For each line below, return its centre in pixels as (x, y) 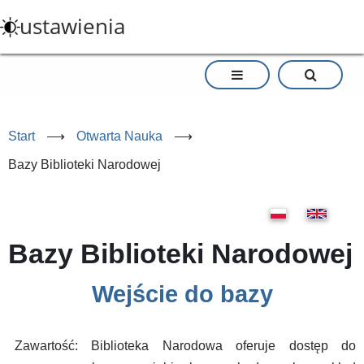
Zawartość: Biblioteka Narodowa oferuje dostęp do (185, 346)
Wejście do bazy (182, 294)
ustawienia (72, 26)
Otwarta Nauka (119, 136)
